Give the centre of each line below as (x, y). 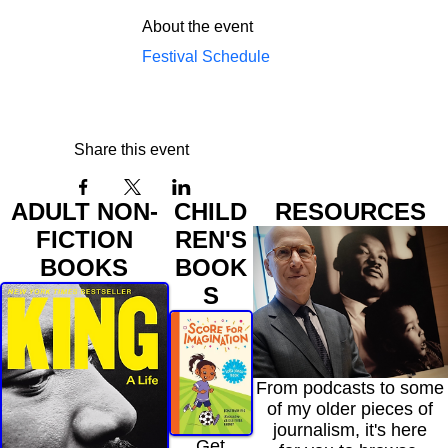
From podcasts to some (350, 388)
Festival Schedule (206, 56)
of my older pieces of (350, 409)
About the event (197, 26)
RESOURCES (350, 211)
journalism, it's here (350, 430)
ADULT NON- (84, 211)
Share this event (131, 149)
